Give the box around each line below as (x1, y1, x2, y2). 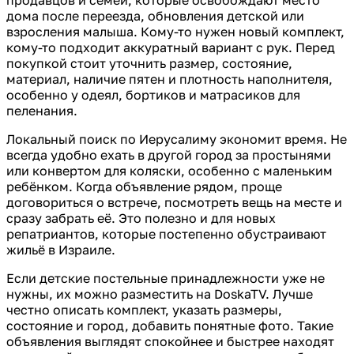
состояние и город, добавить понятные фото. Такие (6, 317, 333, 333)
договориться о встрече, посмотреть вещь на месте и (6, 194, 342, 210)
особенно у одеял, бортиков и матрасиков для (6, 86, 300, 103)
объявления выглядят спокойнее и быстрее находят (6, 333, 334, 349)
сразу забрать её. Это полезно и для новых (6, 209, 276, 226)
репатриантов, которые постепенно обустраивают (6, 225, 326, 242)
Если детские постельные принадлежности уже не (6, 269, 325, 286)
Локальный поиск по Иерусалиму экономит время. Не (6, 130, 347, 147)
